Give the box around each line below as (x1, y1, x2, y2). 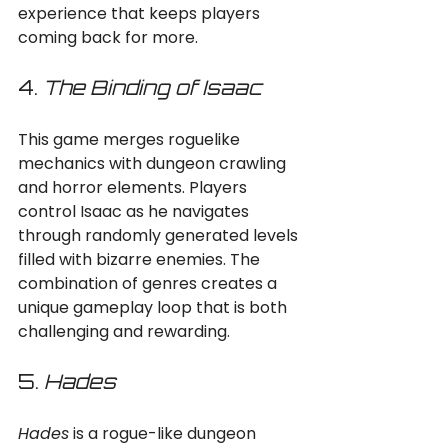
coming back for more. (18, 26, 198, 49)
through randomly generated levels (18, 224, 302, 247)
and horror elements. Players (18, 176, 251, 199)
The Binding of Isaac (43, 75, 262, 100)
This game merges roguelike (18, 128, 244, 151)
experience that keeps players (18, 2, 264, 25)
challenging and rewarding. (18, 320, 230, 343)
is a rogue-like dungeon (69, 422, 260, 445)
